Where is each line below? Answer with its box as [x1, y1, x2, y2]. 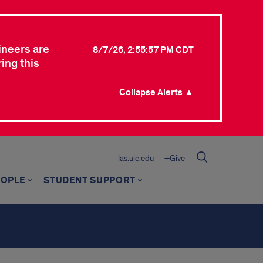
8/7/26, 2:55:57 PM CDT [93, 44, 194, 56]
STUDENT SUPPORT [43, 174, 136, 187]
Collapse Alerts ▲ [119, 86, 194, 98]
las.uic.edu [118, 153, 154, 163]
